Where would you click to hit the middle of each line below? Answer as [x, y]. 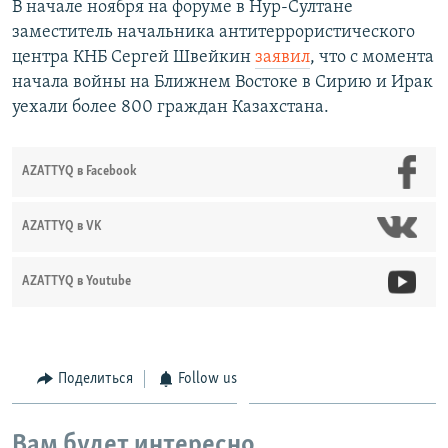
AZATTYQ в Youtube [76, 282]
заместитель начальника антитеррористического [213, 33]
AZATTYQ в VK [62, 227]
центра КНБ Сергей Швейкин [133, 58]
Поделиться [95, 379]
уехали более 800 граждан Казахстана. [170, 108]
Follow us [207, 379]
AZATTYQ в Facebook [79, 172]
